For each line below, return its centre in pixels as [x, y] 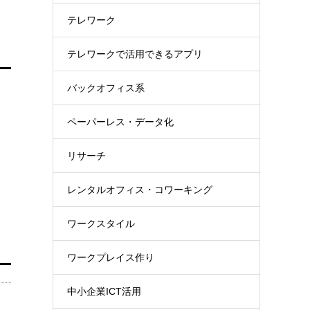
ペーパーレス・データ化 [120, 122]
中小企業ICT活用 [104, 291]
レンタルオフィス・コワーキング [140, 190]
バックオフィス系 [106, 88]
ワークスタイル [101, 224]
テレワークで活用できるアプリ [135, 54]
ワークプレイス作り [111, 257]
